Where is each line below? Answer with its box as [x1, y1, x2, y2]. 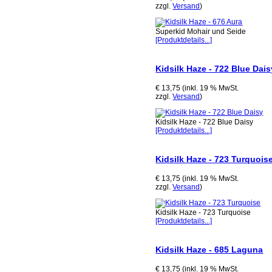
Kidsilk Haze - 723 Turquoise [155, 208, 251, 217]
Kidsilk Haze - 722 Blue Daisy [155, 118, 254, 127]
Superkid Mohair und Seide [155, 27, 246, 36]
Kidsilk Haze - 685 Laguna [155, 245, 263, 254]
